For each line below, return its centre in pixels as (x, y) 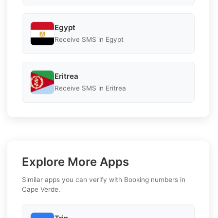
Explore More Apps (75, 162)
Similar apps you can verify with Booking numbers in (104, 179)
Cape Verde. (41, 189)
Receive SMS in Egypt (89, 40)
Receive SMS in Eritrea (90, 88)
